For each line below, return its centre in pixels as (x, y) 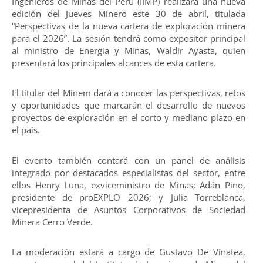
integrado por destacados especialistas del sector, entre (129, 172)
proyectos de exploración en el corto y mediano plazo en (129, 118)
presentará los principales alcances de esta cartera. (114, 63)
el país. (26, 130)
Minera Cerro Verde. (52, 222)
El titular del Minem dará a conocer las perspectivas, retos (129, 93)
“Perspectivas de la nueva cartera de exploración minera (129, 26)
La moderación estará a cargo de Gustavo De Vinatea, (129, 252)
